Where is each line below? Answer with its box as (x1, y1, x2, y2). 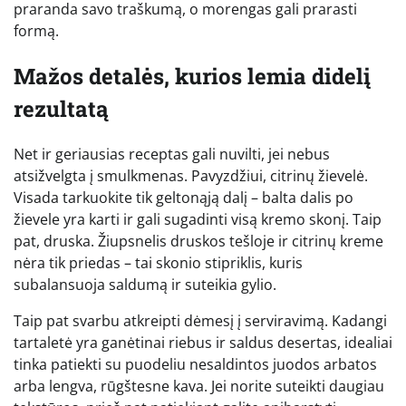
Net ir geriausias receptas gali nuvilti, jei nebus (14, 143, 330, 164)
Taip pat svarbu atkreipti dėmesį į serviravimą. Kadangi (14, 310, 387, 331)
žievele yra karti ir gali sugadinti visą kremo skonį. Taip (14, 208, 382, 229)
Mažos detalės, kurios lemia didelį (14, 61, 371, 91)
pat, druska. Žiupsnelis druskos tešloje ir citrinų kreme (14, 230, 383, 251)
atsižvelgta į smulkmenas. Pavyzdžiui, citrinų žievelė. (14, 165, 368, 186)
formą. (14, 21, 59, 42)
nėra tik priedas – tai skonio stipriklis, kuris (14, 252, 303, 273)
